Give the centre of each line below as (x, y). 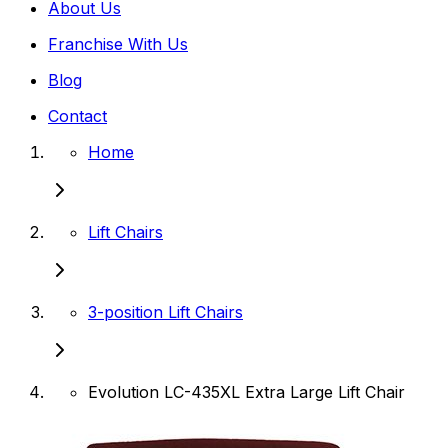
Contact (77, 115)
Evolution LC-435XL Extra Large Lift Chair (246, 391)
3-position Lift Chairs (165, 311)
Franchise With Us (118, 43)
